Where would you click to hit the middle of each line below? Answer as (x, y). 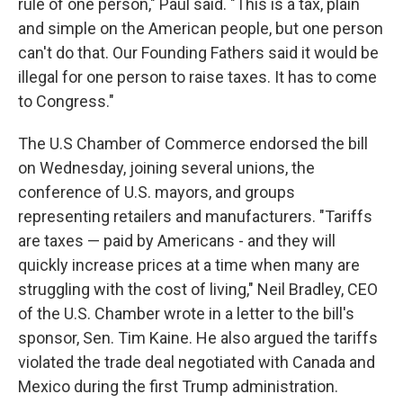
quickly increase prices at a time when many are (189, 265)
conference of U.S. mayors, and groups (157, 192)
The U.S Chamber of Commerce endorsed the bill (193, 143)
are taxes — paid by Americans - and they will (177, 241)
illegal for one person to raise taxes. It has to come (197, 77)
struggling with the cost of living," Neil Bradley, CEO (198, 289)
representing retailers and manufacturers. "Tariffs (195, 216)
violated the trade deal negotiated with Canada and (197, 362)
